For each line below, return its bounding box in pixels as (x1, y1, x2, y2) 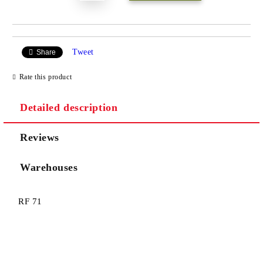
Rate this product (19, 73, 72, 82)
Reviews (20, 131, 59, 143)
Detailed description (20, 101, 118, 113)
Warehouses (20, 161, 78, 173)
